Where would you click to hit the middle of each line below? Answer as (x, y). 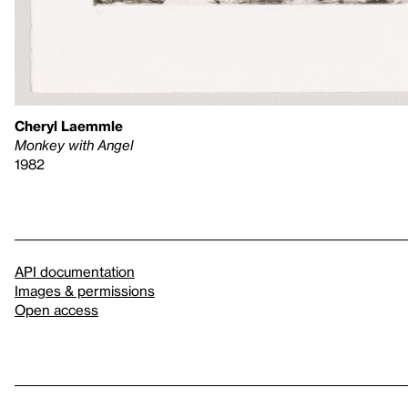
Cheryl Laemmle (69, 125)
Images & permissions (85, 290)
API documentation (75, 271)
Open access (56, 309)
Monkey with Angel (74, 144)
